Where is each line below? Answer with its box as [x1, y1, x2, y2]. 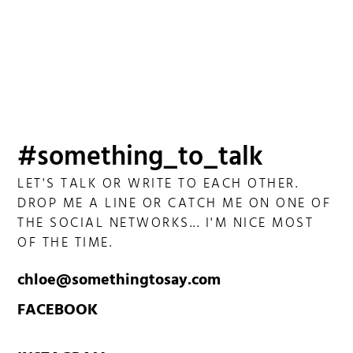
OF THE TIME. [17, 231, 113, 257]
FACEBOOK [17, 296, 98, 326]
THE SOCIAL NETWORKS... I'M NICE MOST [17, 211, 314, 237]
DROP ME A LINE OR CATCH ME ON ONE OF [17, 191, 332, 217]
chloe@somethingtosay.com [17, 266, 221, 296]
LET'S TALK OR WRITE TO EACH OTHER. [17, 172, 299, 198]
